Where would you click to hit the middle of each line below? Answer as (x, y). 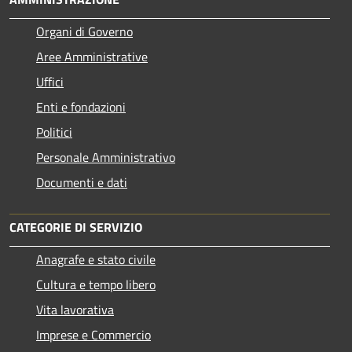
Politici (54, 132)
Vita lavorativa (75, 309)
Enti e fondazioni (81, 106)
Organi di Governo (84, 31)
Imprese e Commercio (93, 334)
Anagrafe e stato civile (96, 259)
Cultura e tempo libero (96, 284)
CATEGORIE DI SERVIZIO (76, 227)
